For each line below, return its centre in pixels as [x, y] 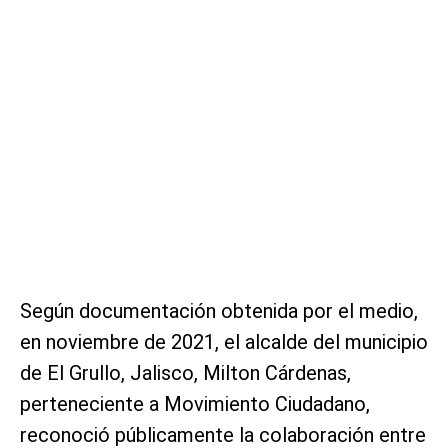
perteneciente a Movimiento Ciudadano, [195, 403]
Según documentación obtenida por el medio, [219, 310]
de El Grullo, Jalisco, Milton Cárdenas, [185, 372]
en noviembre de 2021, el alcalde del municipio [224, 341]
